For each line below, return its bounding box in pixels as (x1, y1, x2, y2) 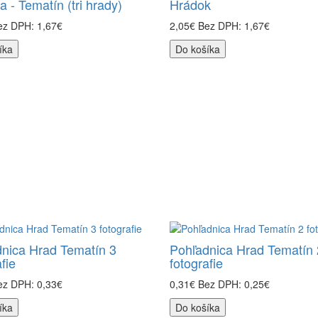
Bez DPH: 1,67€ (198, 18, 270, 33)
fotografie (170, 253, 223, 272)
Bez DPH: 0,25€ (198, 277, 270, 291)
